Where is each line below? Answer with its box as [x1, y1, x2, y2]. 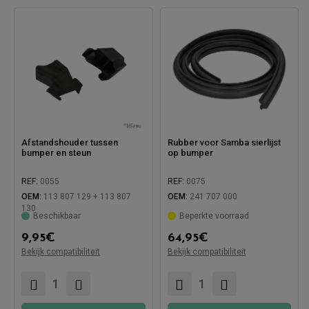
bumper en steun [21, 147, 91, 158]
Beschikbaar [33, 210, 81, 221]
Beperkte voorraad [179, 210, 249, 221]
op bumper [167, 147, 213, 158]
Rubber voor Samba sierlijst [167, 137, 281, 148]
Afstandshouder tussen [21, 137, 118, 148]
